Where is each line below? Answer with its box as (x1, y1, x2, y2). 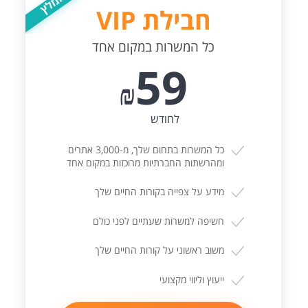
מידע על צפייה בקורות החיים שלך (95, 185, 225, 198)
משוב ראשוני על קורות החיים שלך (95, 243, 225, 256)
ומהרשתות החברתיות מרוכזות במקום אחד (67, 155, 225, 169)
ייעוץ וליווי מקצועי (159, 272, 225, 286)
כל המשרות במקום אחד (92, 38, 215, 56)
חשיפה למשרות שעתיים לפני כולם (93, 214, 225, 228)
